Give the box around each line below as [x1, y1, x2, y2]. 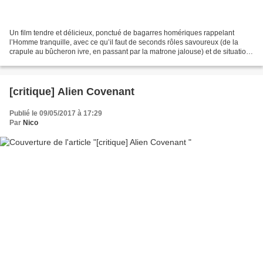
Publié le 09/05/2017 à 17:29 [9, 109, 102, 117]
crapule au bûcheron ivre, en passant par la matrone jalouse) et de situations [9, 47, 254, 56]
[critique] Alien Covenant [9, 85, 134, 97]
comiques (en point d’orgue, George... [9, 56, 130, 65]
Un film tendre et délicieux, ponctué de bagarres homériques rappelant [9, 28, 234, 37]
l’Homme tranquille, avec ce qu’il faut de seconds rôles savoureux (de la [9, 38, 238, 46]
